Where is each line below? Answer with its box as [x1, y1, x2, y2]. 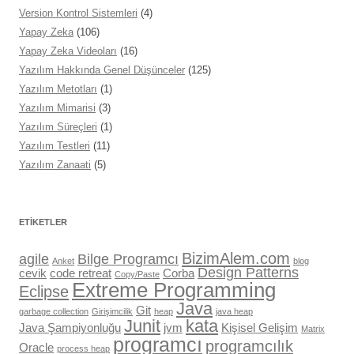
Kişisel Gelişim [221, 321, 298, 335]
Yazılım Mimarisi [19, 102, 96, 115]
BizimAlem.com [182, 250, 290, 268]
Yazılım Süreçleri [19, 121, 97, 134]
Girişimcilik [92, 307, 133, 317]
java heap [216, 307, 253, 317]
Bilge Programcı [77, 251, 179, 268]
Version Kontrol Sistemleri [19, 7, 137, 20]
